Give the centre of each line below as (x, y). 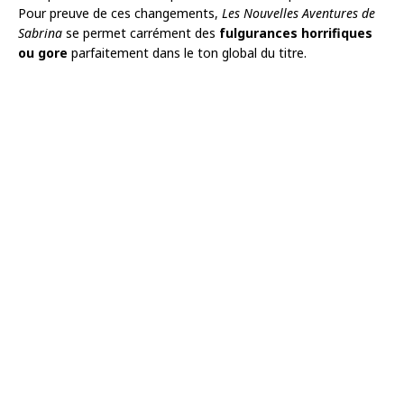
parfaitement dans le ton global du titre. (187, 53)
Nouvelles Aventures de (309, 14)
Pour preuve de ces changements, (120, 14)
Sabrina (40, 33)
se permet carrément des (141, 33)
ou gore (43, 53)
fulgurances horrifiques (296, 33)
